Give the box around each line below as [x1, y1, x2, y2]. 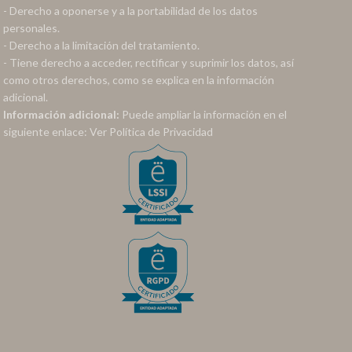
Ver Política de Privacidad [89, 125, 213, 138]
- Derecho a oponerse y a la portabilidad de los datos [2, 4, 258, 17]
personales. [2, 21, 60, 35]
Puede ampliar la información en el [121, 108, 287, 121]
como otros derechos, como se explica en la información [2, 73, 274, 86]
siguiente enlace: [2, 125, 90, 138]
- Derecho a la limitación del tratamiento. [2, 38, 200, 52]
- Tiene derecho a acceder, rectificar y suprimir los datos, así [2, 56, 294, 69]
